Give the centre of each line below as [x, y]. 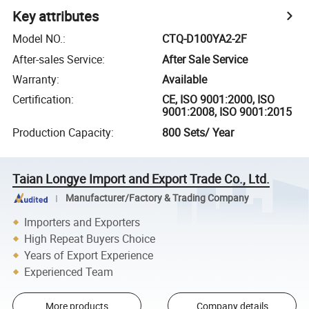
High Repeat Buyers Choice [90, 238]
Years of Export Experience [89, 255]
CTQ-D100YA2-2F [205, 39]
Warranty [35, 79]
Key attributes [56, 17]
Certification [42, 100]
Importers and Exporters [82, 222]
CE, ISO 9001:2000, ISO [219, 100]
